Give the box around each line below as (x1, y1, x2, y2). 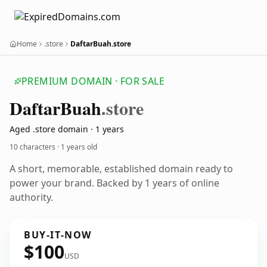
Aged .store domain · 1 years (10, 123, 124, 135)
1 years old (61, 142, 97, 152)
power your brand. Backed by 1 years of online (10, 176, 219, 190)
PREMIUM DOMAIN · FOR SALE (21, 74, 164, 88)
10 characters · (10, 142, 61, 152)
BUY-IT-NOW (24, 228, 92, 241)
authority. (10, 191, 53, 204)
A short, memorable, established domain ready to (10, 162, 233, 175)
